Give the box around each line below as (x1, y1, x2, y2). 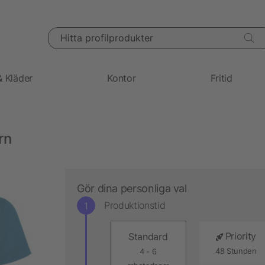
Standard (128, 230, 168, 243)
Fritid (210, 72, 232, 84)
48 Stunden (215, 246, 257, 256)
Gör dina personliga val (77, 182, 187, 195)
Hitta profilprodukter (47, 27, 122, 38)
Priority (225, 230, 256, 242)
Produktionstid (104, 199, 166, 212)
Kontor (107, 72, 136, 84)
